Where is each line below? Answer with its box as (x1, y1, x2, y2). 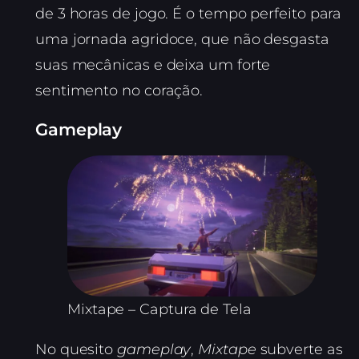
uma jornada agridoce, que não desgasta (35, 30, 329, 49)
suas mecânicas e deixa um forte (35, 56, 271, 75)
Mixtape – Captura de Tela (67, 300, 252, 318)
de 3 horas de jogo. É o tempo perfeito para (35, 5, 342, 23)
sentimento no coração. (35, 82, 204, 100)
